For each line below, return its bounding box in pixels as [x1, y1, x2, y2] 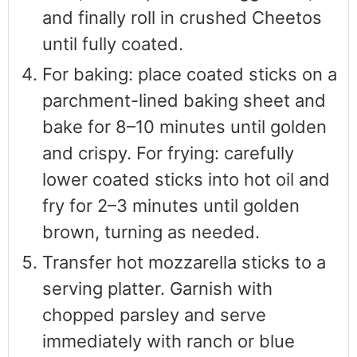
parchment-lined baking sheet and [42, 90, 326, 112]
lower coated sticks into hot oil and [42, 169, 330, 190]
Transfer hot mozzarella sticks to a [42, 252, 326, 273]
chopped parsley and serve [42, 304, 266, 326]
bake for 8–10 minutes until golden [42, 116, 327, 138]
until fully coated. [42, 33, 183, 55]
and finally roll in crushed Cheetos [42, 7, 322, 29]
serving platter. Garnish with [42, 278, 273, 300]
